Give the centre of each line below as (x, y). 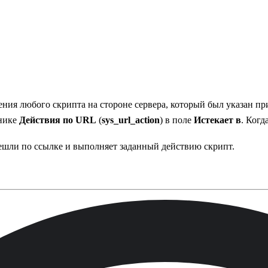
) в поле (177, 120)
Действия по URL (58, 120)
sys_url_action (131, 120)
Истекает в (217, 120)
